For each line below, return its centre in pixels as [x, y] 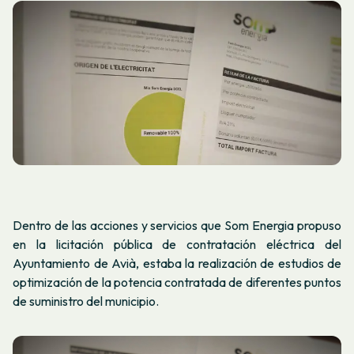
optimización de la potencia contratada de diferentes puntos [177, 282]
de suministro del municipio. [86, 301]
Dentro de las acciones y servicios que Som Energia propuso [177, 225]
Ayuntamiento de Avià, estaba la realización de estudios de [177, 263]
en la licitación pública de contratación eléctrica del [177, 244]
